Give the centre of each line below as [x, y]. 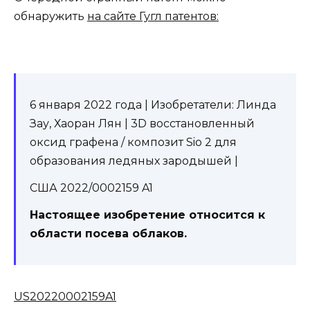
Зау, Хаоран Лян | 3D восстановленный [142, 124]
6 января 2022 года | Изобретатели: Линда [153, 105]
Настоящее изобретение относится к [147, 215]
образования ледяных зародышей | [134, 161]
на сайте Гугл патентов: [153, 16]
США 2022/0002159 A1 [91, 188]
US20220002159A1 [65, 297]
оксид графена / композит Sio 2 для [133, 143]
